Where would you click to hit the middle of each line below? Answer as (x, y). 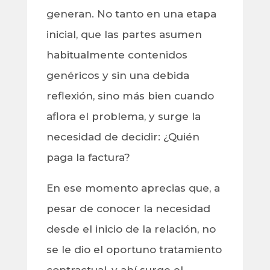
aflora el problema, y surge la (123, 117)
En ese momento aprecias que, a (133, 188)
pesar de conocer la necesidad (128, 209)
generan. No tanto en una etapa (131, 14)
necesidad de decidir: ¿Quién (123, 137)
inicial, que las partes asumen (124, 35)
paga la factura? (88, 158)
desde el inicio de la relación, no (131, 229)
